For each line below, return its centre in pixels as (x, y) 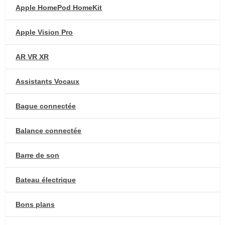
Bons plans (35, 205)
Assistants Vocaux (48, 82)
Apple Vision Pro (44, 32)
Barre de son (38, 155)
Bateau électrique (46, 180)
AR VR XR (32, 57)
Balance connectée (49, 131)
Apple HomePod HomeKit (59, 8)
